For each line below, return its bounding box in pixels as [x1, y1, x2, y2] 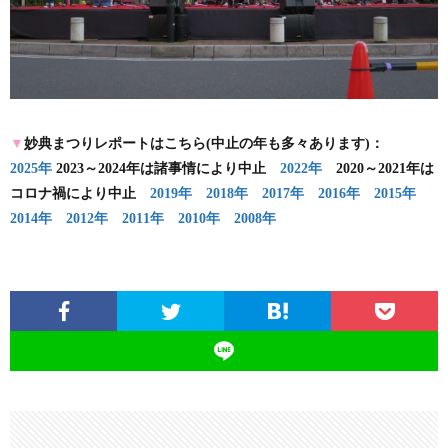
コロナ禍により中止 [10, 185, 150, 201]
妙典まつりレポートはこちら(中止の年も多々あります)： [24, 135, 384, 151]
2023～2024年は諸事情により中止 [52, 160, 280, 176]
